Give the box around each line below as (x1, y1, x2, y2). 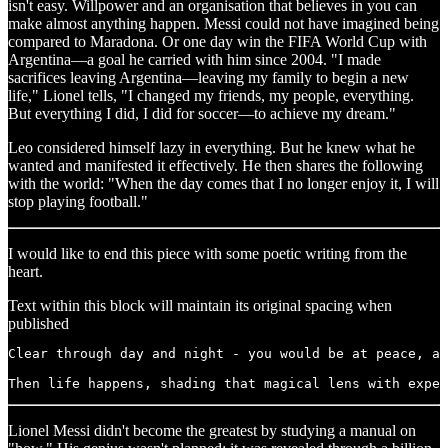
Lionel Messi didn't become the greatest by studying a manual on (8, 421, 416, 439)
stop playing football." (8, 192, 148, 210)
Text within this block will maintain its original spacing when (8, 296, 392, 314)
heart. (8, 262, 43, 280)
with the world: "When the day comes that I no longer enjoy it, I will (8, 174, 439, 192)
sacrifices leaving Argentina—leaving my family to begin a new (8, 68, 409, 86)
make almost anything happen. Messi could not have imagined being (8, 14, 439, 32)
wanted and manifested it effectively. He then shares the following (8, 156, 423, 174)
